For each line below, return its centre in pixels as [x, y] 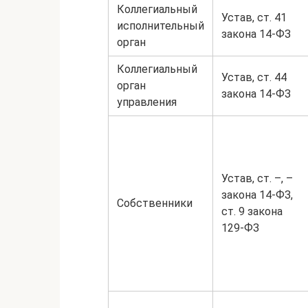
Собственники [155, 203]
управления [147, 102]
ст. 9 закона [252, 211]
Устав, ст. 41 [254, 18]
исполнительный [161, 26]
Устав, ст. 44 [254, 77]
